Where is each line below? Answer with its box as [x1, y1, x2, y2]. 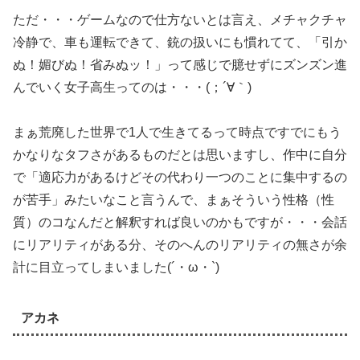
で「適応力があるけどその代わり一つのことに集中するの [13, 170, 347, 185]
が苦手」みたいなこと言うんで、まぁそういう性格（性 [13, 193, 334, 207]
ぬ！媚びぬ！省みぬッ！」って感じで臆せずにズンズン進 [13, 57, 347, 72]
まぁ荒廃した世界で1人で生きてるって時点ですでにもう [13, 125, 342, 140]
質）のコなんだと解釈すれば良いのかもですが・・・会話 [13, 215, 347, 230]
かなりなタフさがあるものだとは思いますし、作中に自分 [13, 148, 347, 162]
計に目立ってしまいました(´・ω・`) [13, 260, 219, 275]
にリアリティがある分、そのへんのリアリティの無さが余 [13, 238, 347, 252]
